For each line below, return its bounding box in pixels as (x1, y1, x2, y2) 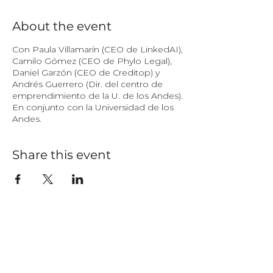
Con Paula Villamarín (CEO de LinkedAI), (12, 44, 183, 55)
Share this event (12, 147, 111, 162)
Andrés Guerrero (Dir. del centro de (12, 79, 163, 90)
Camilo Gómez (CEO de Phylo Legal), (12, 55, 172, 66)
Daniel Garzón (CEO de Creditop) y (12, 67, 160, 78)
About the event (12, 19, 112, 34)
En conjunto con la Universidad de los (12, 102, 174, 113)
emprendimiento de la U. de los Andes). (12, 90, 183, 101)
